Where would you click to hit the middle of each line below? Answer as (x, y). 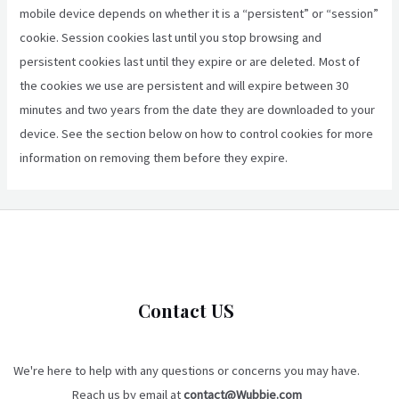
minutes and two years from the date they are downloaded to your (198, 110)
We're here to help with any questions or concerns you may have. (186, 370)
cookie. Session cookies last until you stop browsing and (171, 38)
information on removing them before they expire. (154, 158)
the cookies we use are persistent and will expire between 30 (184, 86)
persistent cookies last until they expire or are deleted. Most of (190, 62)
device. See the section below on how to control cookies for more (197, 134)
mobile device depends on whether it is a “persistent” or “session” (199, 14)
